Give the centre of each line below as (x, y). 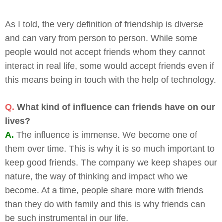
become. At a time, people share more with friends (104, 190)
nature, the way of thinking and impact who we (96, 176)
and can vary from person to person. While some (101, 38)
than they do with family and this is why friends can (105, 204)
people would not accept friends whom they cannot (105, 52)
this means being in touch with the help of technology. (111, 80)
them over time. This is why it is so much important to (110, 148)
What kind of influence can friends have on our (116, 107)
